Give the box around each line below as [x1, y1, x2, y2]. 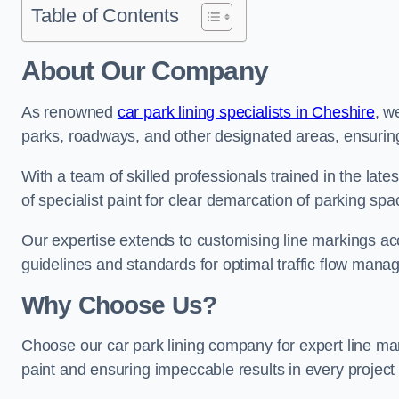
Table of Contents [31, 4, 179, 27]
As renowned [21, 103, 118, 121]
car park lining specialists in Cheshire [117, 103, 375, 121]
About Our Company [21, 56, 268, 85]
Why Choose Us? [21, 291, 217, 319]
